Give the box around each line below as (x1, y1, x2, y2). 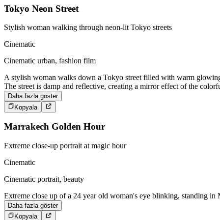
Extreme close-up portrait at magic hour (4, 141, 126, 150)
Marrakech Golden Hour (4, 121, 105, 132)
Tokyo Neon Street (4, 3, 79, 14)
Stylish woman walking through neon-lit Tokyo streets (4, 23, 172, 32)
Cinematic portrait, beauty (4, 175, 84, 184)
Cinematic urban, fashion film (4, 56, 96, 65)
